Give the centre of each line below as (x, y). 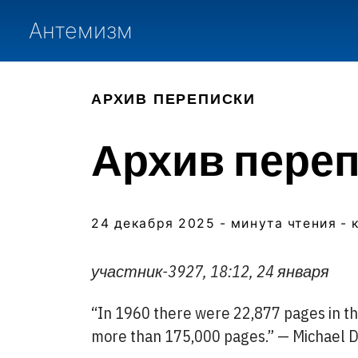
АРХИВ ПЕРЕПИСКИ (173, 98)
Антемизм (81, 30)
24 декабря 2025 (153, 223)
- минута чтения (278, 223)
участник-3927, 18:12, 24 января (210, 271)
